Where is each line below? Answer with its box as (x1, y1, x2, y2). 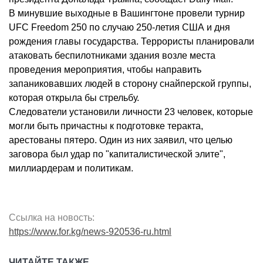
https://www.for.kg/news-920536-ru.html (9, 227, 171, 237)
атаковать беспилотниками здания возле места (9, 50, 215, 61)
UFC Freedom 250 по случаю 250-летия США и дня (9, 22, 230, 33)
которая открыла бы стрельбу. (9, 93, 139, 103)
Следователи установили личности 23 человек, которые (9, 107, 253, 117)
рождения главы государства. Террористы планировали (9, 36, 254, 47)
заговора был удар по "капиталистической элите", (9, 149, 225, 160)
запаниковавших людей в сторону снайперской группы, (9, 79, 251, 89)
